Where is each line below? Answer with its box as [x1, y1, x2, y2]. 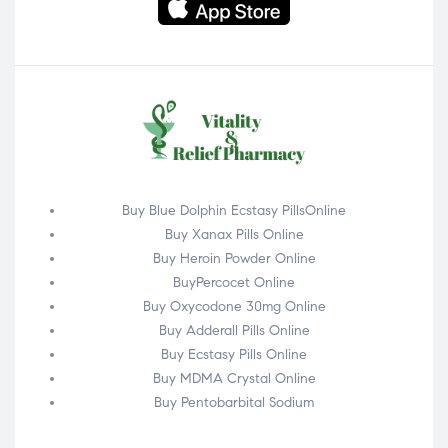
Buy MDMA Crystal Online [152, 369, 316, 387]
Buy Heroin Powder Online [152, 249, 316, 267]
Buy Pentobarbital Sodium [154, 393, 314, 411]
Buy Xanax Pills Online [164, 225, 304, 243]
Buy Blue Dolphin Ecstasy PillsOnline [122, 201, 346, 219]
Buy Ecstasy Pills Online [161, 345, 307, 363]
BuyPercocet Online [173, 273, 295, 291]
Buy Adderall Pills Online [158, 321, 310, 339]
